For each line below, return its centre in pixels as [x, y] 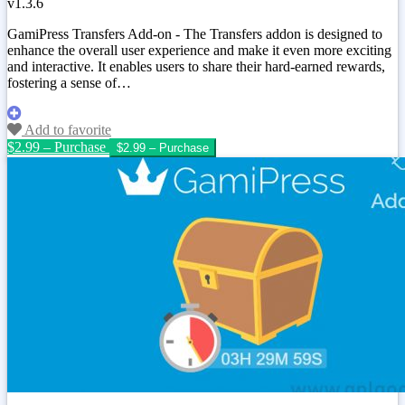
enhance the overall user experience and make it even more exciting [199, 51]
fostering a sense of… [69, 83]
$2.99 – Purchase [57, 147]
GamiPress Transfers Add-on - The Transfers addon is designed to [195, 34]
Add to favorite [66, 130]
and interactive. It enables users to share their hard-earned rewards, [196, 67]
